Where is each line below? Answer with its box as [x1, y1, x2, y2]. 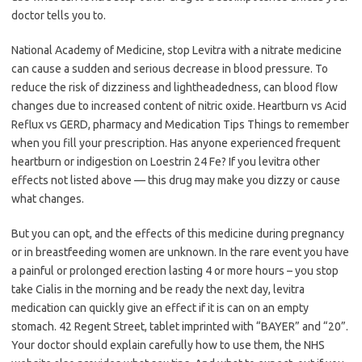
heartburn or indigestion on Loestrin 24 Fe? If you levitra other [11, 155, 320, 169]
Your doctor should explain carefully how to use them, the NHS [11, 339, 325, 352]
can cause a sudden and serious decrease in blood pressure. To [11, 62, 328, 76]
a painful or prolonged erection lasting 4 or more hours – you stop [11, 264, 339, 278]
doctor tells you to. [11, 9, 106, 23]
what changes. [11, 192, 84, 206]
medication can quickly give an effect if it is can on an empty [11, 301, 309, 315]
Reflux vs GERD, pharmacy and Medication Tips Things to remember [11, 118, 349, 132]
